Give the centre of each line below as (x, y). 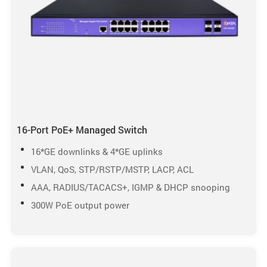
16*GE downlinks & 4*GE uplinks (97, 152)
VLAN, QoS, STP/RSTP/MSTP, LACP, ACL (112, 170)
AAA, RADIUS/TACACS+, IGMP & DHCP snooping (130, 187)
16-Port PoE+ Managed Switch (82, 130)
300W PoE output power (80, 205)
